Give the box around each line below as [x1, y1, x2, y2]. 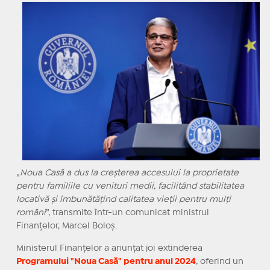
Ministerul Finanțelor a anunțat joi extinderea [16, 244, 202, 252]
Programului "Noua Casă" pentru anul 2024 [16, 257, 196, 265]
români [16, 209, 46, 216]
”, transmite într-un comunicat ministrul [45, 209, 209, 216]
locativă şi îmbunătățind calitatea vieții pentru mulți [16, 195, 231, 203]
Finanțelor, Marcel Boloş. [16, 222, 117, 230]
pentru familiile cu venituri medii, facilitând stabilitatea [16, 182, 244, 190]
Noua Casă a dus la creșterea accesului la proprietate [19, 169, 239, 177]
